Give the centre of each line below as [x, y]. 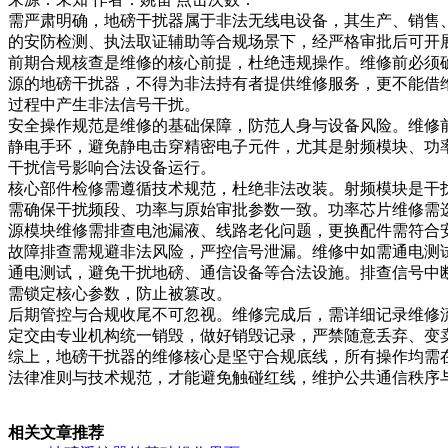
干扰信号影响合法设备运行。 [112, 167]
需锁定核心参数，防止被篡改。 [120, 293]
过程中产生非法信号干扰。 [104, 104]
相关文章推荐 [56, 432]
